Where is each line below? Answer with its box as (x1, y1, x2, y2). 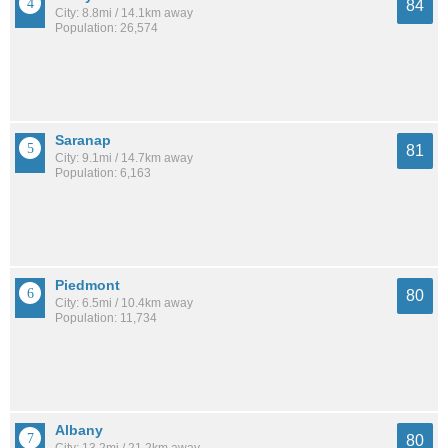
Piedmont (55, 276, 120, 293)
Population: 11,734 (55, 310, 157, 325)
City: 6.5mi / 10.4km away (55, 295, 193, 310)
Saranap (55, 132, 111, 149)
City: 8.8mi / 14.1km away (55, 6, 193, 21)
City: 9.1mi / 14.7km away (55, 151, 193, 166)
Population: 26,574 (55, 21, 158, 36)
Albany (55, 421, 103, 438)
